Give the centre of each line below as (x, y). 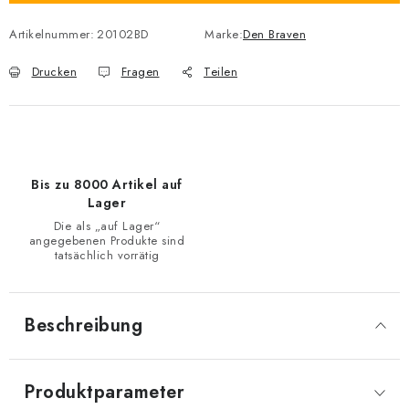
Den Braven (274, 34)
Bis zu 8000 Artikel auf (107, 184)
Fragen (140, 72)
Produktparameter (104, 392)
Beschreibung (83, 325)
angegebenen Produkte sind (107, 241)
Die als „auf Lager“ (107, 226)
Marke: (224, 34)
